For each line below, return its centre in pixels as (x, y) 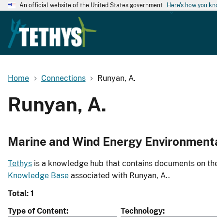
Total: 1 (21, 194)
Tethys (20, 164)
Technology (142, 211)
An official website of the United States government (91, 5)
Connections (63, 78)
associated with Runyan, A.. (119, 176)
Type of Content (37, 211)
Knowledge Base (38, 176)
